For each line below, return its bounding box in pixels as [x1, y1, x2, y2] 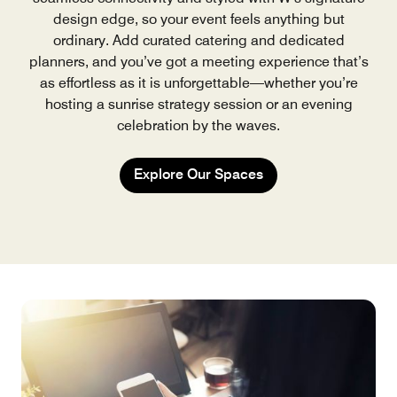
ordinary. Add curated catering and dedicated [52, 32, 345, 50]
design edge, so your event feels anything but [52, 11, 345, 28]
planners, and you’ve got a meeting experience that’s [28, 53, 369, 71]
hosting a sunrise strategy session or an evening [44, 96, 353, 113]
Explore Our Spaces [134, 166, 263, 183]
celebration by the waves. [117, 117, 280, 135]
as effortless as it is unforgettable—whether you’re [39, 74, 358, 92]
